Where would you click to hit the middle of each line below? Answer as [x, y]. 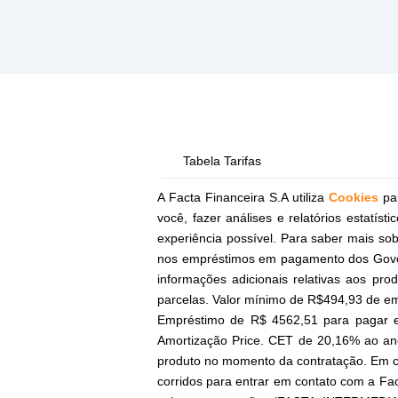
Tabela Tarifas [222, 161]
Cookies [354, 197]
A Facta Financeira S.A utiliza [243, 197]
